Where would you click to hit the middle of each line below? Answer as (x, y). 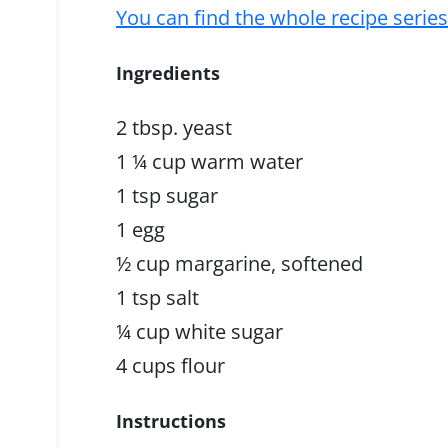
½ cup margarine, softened (239, 263)
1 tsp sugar (167, 195)
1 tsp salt (157, 297)
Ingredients (168, 73)
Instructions (171, 421)
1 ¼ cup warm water (209, 161)
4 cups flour (170, 365)
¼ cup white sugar (199, 331)
